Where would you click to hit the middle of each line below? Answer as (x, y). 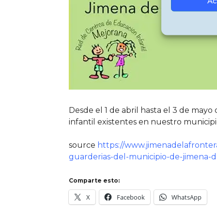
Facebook (131, 197)
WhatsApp (186, 197)
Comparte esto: (94, 180)
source (83, 145)
